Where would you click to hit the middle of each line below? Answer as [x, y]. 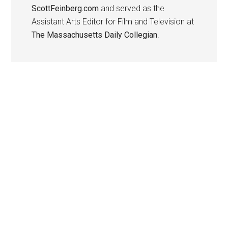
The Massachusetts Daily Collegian [95, 35]
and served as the [132, 8]
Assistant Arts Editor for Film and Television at [113, 21]
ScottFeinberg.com [65, 8]
